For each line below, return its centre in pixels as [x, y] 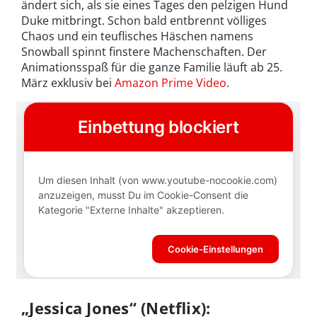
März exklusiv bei [68, 82]
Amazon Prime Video [171, 82]
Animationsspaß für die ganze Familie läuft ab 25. [152, 67]
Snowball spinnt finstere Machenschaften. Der [144, 51]
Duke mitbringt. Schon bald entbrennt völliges [144, 20]
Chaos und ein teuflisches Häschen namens [137, 36]
